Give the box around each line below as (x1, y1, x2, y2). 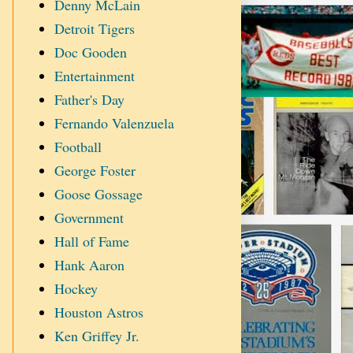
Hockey (54, 279, 98, 299)
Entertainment (54, 66, 135, 86)
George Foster (54, 161, 136, 180)
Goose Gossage (54, 184, 143, 204)
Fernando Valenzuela (54, 113, 174, 133)
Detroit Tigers (54, 19, 135, 39)
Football (54, 137, 102, 157)
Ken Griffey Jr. (54, 326, 139, 346)
